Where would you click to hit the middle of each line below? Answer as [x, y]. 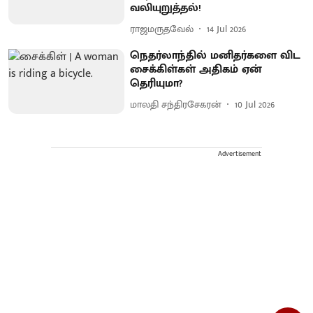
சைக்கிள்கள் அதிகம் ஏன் [196, 69]
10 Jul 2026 [255, 105]
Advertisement [240, 154]
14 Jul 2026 [227, 29]
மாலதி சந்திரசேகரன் [176, 105]
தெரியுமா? [156, 83]
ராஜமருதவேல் [162, 29]
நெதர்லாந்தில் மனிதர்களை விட [216, 55]
